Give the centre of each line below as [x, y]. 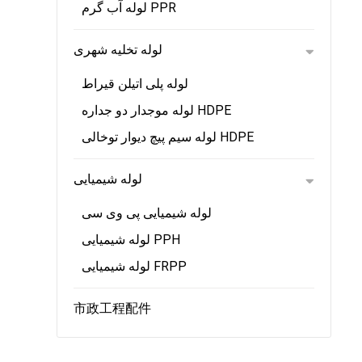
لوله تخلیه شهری [118, 50]
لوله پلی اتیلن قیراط [135, 84]
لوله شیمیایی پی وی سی [147, 213]
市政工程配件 [112, 308]
